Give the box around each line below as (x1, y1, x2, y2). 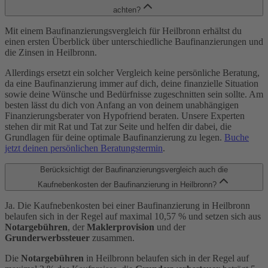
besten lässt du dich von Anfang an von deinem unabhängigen (5, 100, 239, 111)
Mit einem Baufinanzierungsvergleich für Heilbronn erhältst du (5, 26, 242, 36)
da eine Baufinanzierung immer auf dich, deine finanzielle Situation (5, 78, 258, 89)
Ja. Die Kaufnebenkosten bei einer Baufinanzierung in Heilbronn (5, 200, 250, 211)
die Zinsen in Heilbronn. (5, 47, 97, 58)
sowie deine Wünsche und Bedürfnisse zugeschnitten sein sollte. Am (5, 89, 263, 100)
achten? (113, 5, 141, 15)
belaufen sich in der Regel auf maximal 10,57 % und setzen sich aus (5, 211, 261, 222)
